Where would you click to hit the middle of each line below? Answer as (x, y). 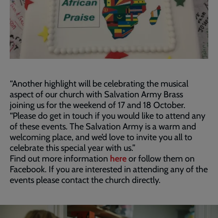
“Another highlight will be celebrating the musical (99, 83)
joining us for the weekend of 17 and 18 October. (99, 105)
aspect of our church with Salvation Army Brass (96, 94)
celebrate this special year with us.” (73, 148)
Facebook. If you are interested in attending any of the (109, 169)
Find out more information (60, 158)
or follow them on (161, 158)
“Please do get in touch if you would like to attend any (108, 116)
